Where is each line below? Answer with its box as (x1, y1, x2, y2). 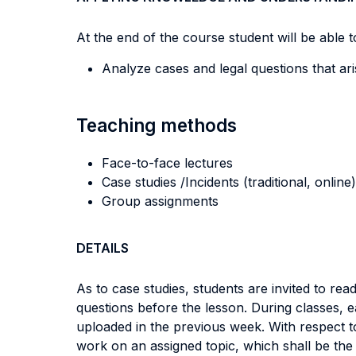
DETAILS (76, 240, 129, 256)
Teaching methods (76, 114, 237, 136)
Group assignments (102, 193, 219, 209)
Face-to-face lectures (102, 155, 233, 171)
